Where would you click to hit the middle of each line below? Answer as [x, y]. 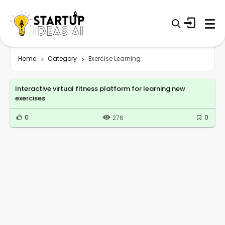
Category [62, 58]
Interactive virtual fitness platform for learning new [100, 88]
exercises [30, 98]
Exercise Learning [115, 58]
